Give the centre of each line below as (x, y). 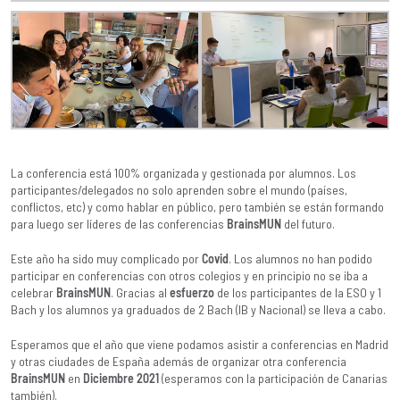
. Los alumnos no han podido (300, 258)
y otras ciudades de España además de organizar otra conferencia (179, 361)
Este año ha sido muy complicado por (106, 258)
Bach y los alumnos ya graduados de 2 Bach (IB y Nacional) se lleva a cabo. (198, 309)
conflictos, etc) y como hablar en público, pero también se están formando (197, 206)
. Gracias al (140, 292)
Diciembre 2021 (121, 378)
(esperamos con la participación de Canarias (273, 378)
